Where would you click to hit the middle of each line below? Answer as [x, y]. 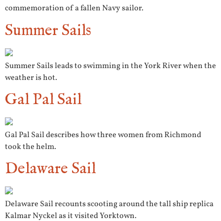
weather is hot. [31, 78]
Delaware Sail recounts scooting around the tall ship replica [109, 204]
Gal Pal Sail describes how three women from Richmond [103, 135]
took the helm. [31, 147]
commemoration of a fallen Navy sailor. [74, 9]
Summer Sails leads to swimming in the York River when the [110, 66]
